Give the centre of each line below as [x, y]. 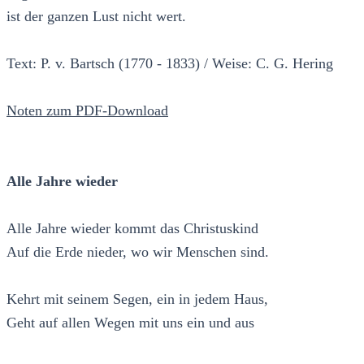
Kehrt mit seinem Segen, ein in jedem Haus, [137, 299]
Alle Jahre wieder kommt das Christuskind [132, 228]
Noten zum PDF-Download [87, 110]
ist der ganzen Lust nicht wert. [96, 16]
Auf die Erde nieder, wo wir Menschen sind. [138, 251]
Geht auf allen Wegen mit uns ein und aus [130, 322]
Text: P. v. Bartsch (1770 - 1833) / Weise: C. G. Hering [170, 63]
